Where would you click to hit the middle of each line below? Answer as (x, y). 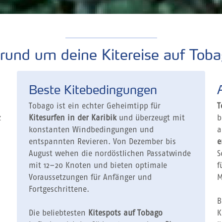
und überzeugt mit (151, 118)
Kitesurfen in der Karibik (73, 118)
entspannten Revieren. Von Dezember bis (102, 142)
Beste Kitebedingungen (93, 89)
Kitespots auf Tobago (125, 213)
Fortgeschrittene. (59, 190)
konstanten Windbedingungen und (91, 130)
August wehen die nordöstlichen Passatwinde (110, 154)
